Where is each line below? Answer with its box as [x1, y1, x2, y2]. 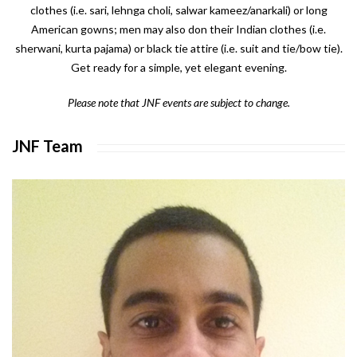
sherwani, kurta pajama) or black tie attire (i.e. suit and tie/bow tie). [14, 41, 343, 56]
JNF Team [12, 136, 83, 156]
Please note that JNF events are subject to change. [67, 96, 290, 110]
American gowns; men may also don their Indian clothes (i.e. [31, 22, 326, 37]
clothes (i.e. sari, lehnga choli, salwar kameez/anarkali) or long [29, 3, 328, 18]
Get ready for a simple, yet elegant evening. [70, 61, 287, 75]
